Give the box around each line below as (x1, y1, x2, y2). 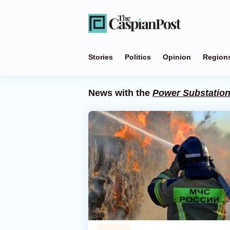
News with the (88, 88, 152, 98)
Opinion (163, 53, 191, 61)
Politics (125, 53, 151, 61)
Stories (88, 53, 113, 61)
